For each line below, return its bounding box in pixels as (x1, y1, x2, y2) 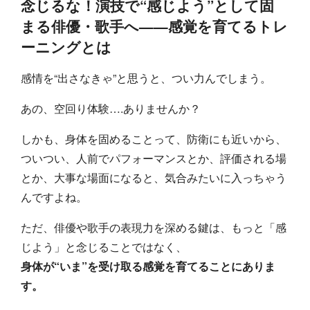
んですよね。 (21, 188, 88, 205)
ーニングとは (21, 36, 112, 57)
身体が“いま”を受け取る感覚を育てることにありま (21, 257, 276, 274)
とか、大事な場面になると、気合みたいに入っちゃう (21, 169, 287, 185)
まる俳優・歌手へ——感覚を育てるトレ (21, 15, 289, 36)
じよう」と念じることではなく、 (21, 238, 188, 255)
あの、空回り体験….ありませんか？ (21, 100, 201, 116)
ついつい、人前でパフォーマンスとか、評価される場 (21, 149, 287, 166)
